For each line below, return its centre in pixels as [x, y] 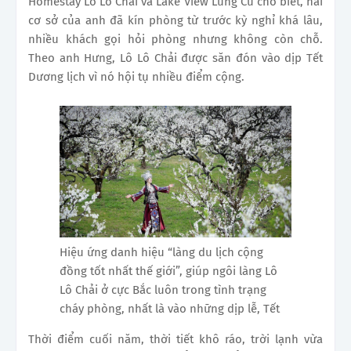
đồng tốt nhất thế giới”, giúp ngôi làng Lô [168, 271]
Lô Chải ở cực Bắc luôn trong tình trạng [163, 290]
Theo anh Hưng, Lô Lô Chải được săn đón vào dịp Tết [175, 58]
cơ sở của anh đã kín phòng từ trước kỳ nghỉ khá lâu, [175, 20]
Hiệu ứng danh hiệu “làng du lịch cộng [161, 253]
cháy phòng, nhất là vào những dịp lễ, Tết [170, 309]
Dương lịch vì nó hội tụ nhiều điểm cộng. [136, 76]
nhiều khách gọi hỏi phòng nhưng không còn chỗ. [175, 39]
